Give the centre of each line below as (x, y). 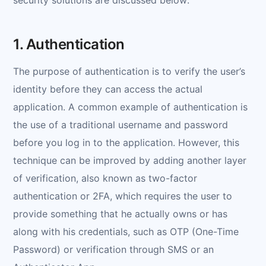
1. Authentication (69, 44)
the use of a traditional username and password (121, 124)
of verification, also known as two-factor (105, 178)
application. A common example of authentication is (130, 107)
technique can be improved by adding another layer (130, 160)
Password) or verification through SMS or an (113, 249)
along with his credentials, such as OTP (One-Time (126, 231)
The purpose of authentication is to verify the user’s (129, 71)
